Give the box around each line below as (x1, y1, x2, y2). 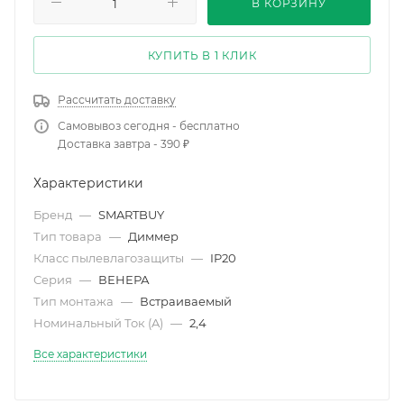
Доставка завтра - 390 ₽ (58, 136, 189, 151)
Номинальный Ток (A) (33, 315, 166, 330)
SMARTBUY (98, 207, 164, 222)
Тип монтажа (33, 293, 116, 308)
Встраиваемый (140, 293, 232, 308)
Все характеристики (33, 346, 147, 361)
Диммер (128, 228, 179, 243)
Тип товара (33, 228, 105, 243)
